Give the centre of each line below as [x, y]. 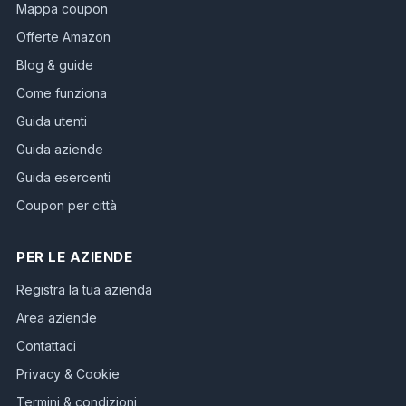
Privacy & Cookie [68, 373]
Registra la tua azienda [84, 289]
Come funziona [62, 92]
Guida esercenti [63, 177]
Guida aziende [60, 149]
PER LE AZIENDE [74, 256]
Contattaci [46, 345]
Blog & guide [55, 64]
